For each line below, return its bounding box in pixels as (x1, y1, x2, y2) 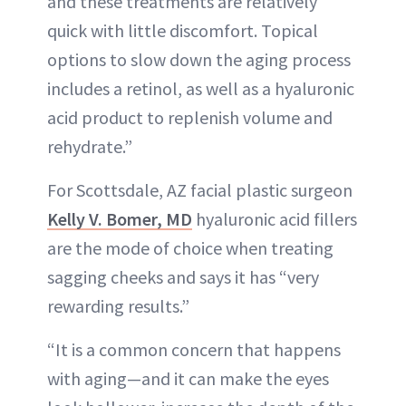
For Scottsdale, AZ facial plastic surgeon (47, 179, 353, 201)
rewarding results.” (47, 295, 189, 317)
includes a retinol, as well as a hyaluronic (47, 77, 354, 100)
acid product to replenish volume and (47, 106, 333, 129)
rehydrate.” (47, 135, 132, 158)
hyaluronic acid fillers (192, 208, 357, 230)
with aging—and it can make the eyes (47, 367, 329, 390)
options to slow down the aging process (47, 48, 351, 71)
